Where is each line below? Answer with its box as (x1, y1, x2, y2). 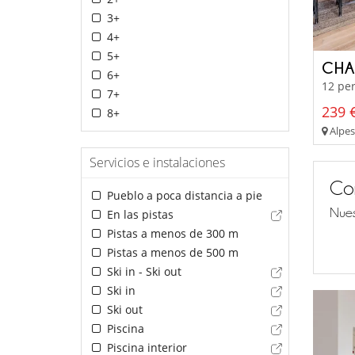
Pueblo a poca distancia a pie (103, 188, 262, 204)
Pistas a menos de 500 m (103, 245, 239, 261)
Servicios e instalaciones (90, 154, 225, 172)
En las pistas (103, 207, 174, 223)
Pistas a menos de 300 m (103, 226, 239, 242)
